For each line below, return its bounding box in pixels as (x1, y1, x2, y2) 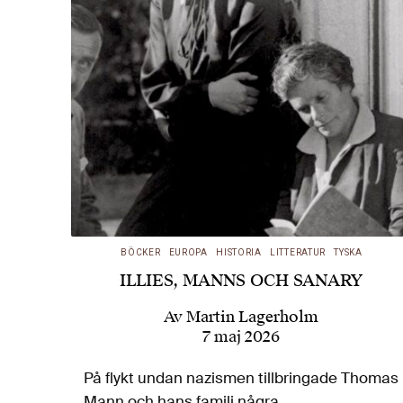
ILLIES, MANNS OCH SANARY (120, 270, 363, 291)
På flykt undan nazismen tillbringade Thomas (84, 368, 399, 388)
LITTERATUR (270, 247, 327, 258)
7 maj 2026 (202, 327, 281, 347)
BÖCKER (121, 247, 161, 258)
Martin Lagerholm (186, 307, 319, 327)
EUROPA (168, 247, 208, 258)
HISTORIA (216, 247, 262, 258)
